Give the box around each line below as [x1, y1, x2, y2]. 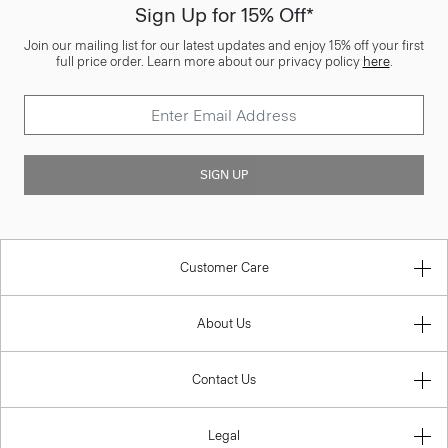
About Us [197, 316, 251, 331]
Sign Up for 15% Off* [134, 3, 314, 27]
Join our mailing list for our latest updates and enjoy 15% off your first [24, 38, 424, 53]
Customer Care [179, 260, 269, 275]
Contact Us [192, 372, 256, 387]
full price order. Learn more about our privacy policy [55, 54, 363, 69]
